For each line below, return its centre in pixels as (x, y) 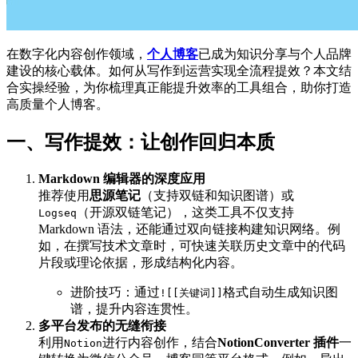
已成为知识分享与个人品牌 (275, 54)
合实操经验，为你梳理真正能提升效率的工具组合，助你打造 (179, 87)
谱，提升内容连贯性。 (134, 308)
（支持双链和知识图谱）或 (217, 195)
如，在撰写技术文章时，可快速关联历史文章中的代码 (192, 245)
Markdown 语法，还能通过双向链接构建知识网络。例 (189, 229)
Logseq (58, 213)
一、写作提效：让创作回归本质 (141, 142)
